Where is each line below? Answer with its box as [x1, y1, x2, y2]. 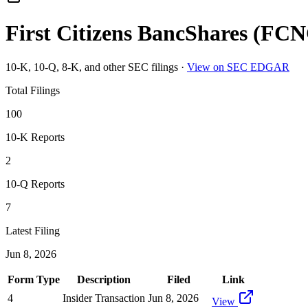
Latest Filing [5, 224, 60, 236]
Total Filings [5, 84, 60, 96]
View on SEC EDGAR [187, 60, 289, 73]
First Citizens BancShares [5, 21, 247, 46]
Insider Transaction [63, 291, 145, 304]
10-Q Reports [5, 177, 65, 190]
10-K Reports [5, 131, 65, 143]
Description [77, 273, 131, 285]
